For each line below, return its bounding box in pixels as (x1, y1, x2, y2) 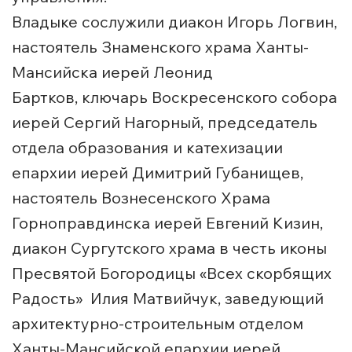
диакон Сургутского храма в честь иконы (12, 238, 327, 258)
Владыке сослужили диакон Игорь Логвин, (12, 12, 337, 32)
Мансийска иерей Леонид (12, 62, 213, 82)
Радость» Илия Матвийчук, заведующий (12, 288, 324, 309)
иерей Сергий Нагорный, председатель (12, 112, 317, 133)
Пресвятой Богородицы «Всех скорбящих (12, 263, 332, 284)
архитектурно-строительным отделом (12, 313, 303, 334)
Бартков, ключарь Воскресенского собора (12, 87, 337, 108)
